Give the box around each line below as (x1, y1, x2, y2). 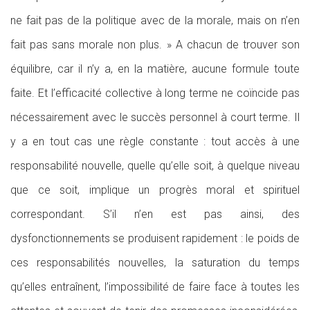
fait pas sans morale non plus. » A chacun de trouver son (10, 38, 300, 51)
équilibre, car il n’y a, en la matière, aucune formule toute (10, 62, 300, 75)
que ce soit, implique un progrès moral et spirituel (10, 183, 300, 197)
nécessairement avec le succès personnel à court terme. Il (10, 111, 300, 124)
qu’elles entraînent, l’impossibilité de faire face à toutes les (10, 280, 300, 293)
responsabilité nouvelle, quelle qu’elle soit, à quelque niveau (10, 159, 300, 172)
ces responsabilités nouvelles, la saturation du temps (10, 256, 300, 269)
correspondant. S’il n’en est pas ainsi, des (10, 208, 300, 221)
